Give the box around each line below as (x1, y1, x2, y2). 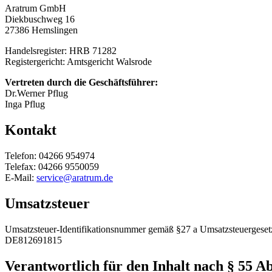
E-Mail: (5, 172, 36, 183)
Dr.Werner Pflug (5, 88, 68, 99)
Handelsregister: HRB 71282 (5, 46, 117, 56)
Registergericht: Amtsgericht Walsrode (5, 56, 152, 67)
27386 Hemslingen (5, 25, 78, 36)
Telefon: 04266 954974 (5, 151, 95, 161)
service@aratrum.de (36, 172, 113, 183)
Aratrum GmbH (5, 3, 66, 14)
